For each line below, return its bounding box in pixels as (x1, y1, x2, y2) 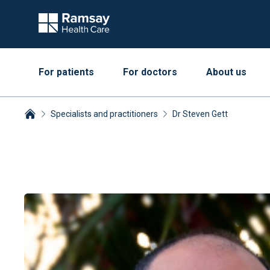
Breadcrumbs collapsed (24, 122, 124, 133)
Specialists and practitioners (51, 109, 158, 119)
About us (206, 66, 246, 78)
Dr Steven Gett (172, 109, 228, 119)
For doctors (123, 66, 177, 78)
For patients (39, 66, 94, 78)
